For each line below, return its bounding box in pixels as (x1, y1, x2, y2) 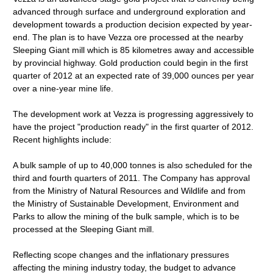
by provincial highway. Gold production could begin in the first (13, 58, 249, 68)
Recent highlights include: (13, 135, 112, 144)
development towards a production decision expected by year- (13, 19, 253, 29)
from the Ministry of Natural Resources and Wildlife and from (13, 186, 246, 196)
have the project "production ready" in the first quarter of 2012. (13, 122, 254, 132)
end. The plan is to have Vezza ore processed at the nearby (13, 32, 244, 42)
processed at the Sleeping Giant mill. (13, 224, 155, 234)
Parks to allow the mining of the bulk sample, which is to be (13, 211, 240, 221)
